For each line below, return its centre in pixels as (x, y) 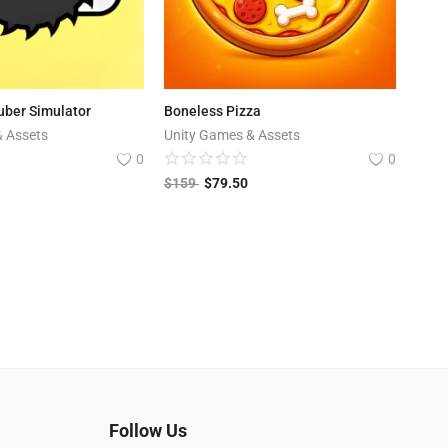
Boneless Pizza (212, 111)
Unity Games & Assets (232, 135)
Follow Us (147, 431)
